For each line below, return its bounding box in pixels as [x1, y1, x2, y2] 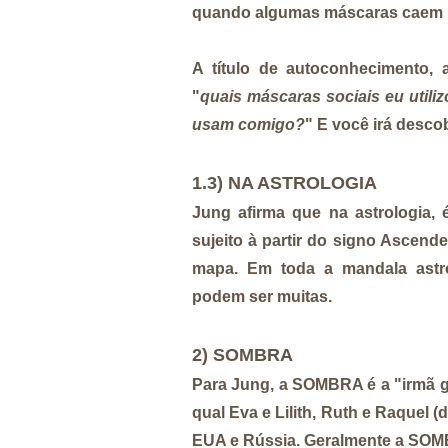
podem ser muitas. [192, 287, 336, 305]
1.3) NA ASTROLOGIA [192, 172, 377, 193]
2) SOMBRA [192, 344, 293, 365]
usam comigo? [192, 115, 305, 133]
